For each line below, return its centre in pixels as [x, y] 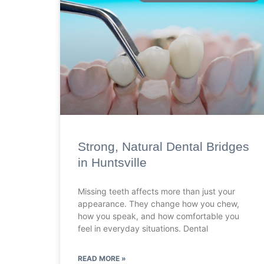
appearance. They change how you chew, [159, 204]
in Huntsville [112, 163]
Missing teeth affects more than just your [156, 192]
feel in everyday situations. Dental [143, 229]
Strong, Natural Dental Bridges [164, 147]
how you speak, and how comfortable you [159, 216]
